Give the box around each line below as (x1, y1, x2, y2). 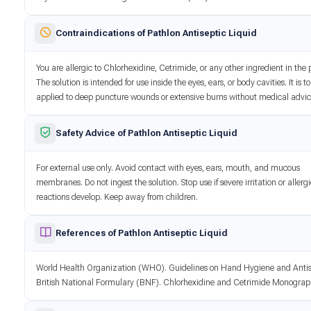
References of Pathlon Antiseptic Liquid (56, 227, 228, 238)
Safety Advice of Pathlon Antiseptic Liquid (56, 127, 238, 138)
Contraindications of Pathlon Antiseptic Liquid (56, 27, 258, 38)
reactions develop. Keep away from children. (36, 192, 199, 202)
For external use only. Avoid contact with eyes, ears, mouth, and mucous (36, 162, 301, 173)
